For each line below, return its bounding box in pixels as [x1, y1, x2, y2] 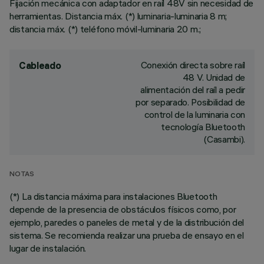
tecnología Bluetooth [161, 121, 245, 133]
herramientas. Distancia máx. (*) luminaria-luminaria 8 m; [9, 10, 227, 22]
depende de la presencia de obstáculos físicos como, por [9, 203, 236, 215]
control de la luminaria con [144, 108, 245, 120]
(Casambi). [203, 133, 245, 145]
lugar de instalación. [9, 242, 87, 254]
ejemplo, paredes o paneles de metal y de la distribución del [9, 216, 245, 228]
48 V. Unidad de [182, 71, 245, 83]
